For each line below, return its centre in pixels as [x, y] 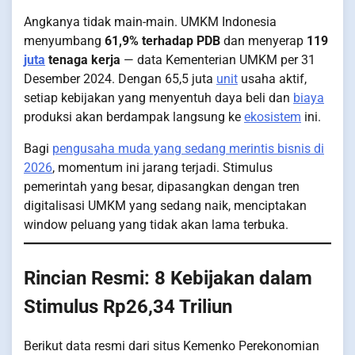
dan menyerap [263, 41]
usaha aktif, [272, 79]
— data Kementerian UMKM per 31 [218, 60]
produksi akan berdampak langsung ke [134, 117]
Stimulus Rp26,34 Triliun [128, 307]
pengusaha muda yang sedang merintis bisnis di [188, 149]
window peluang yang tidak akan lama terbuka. [156, 225]
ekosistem [273, 117]
